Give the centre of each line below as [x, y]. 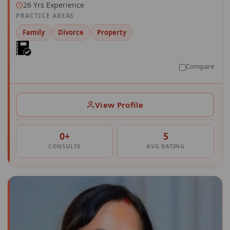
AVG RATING [166, 146]
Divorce [71, 33]
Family [34, 33]
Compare [200, 66]
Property [112, 33]
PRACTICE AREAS [45, 16]
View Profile [119, 104]
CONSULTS [64, 146]
